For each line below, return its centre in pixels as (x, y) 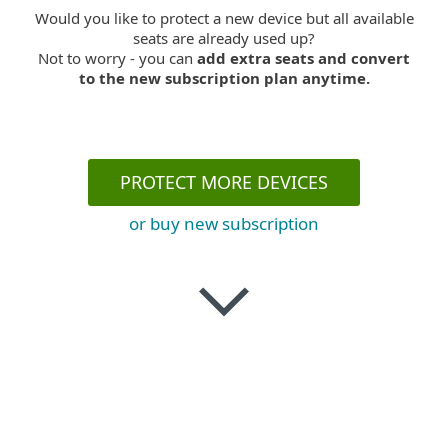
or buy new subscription (224, 224)
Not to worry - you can (117, 58)
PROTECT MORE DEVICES (224, 182)
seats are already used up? (224, 38)
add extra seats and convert (303, 58)
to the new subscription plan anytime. (224, 78)
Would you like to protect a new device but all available (224, 18)
